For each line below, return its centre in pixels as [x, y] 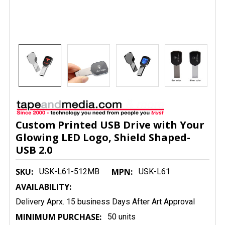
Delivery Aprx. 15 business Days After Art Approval [105, 202]
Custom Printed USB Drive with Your [110, 125]
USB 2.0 [34, 150]
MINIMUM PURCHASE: [59, 217]
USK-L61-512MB [69, 172]
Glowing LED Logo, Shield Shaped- [103, 137]
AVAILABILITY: [43, 187]
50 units [122, 217]
